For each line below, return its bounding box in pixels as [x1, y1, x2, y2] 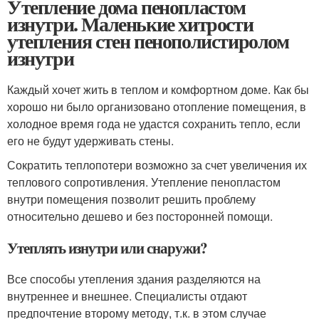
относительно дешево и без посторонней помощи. [7, 207, 273, 224]
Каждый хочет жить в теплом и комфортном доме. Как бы [7, 80, 309, 98]
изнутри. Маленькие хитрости [7, 9, 253, 38]
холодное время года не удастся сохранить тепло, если [7, 115, 300, 132]
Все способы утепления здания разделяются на [7, 270, 261, 287]
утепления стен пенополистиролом [7, 26, 289, 56]
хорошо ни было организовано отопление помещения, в [7, 98, 306, 115]
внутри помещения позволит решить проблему [7, 190, 256, 207]
